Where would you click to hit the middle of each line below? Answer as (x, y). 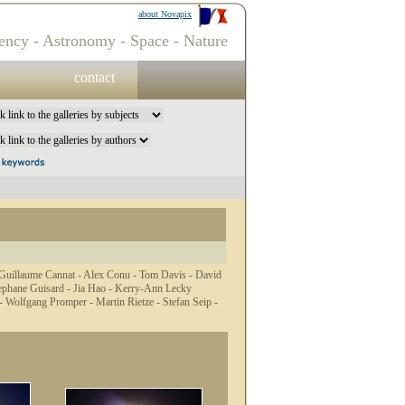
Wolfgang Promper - (51, 302)
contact (94, 77)
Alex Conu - (111, 275)
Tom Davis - (167, 275)
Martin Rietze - (129, 302)
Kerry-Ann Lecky (153, 288)
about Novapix (165, 14)
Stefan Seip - (190, 302)
